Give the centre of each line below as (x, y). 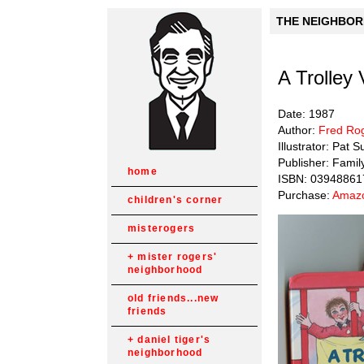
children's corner (175, 200)
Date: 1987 (306, 113)
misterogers (162, 228)
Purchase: (305, 195)
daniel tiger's (174, 340)
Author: (298, 130)
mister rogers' (178, 257)
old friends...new (173, 298)
